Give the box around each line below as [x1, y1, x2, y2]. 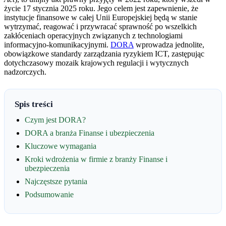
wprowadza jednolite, [134, 40, 204, 49]
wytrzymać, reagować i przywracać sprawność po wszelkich [4, 22, 197, 31]
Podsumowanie [25, 190, 74, 199]
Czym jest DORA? [25, 115, 86, 124]
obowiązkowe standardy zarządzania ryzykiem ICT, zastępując [4, 49, 204, 58]
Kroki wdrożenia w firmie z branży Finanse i [25, 154, 167, 163]
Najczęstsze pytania [25, 177, 87, 186]
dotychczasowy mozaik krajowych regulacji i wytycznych [4, 58, 189, 67]
